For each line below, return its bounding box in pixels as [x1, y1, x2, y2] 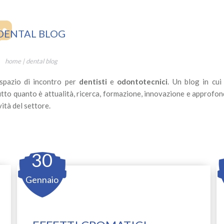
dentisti [78, 77, 107, 86]
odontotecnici [117, 77, 168, 86]
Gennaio [25, 174, 59, 185]
